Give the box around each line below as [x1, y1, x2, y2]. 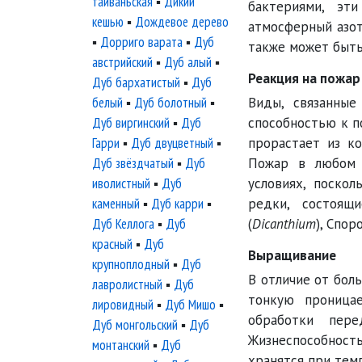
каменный [92, 195, 140, 213]
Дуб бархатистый [92, 74, 180, 91]
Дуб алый [164, 53, 212, 71]
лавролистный [92, 276, 162, 293]
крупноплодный [92, 255, 170, 273]
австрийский [92, 53, 153, 71]
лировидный [92, 296, 154, 314]
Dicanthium [252, 215, 316, 233]
